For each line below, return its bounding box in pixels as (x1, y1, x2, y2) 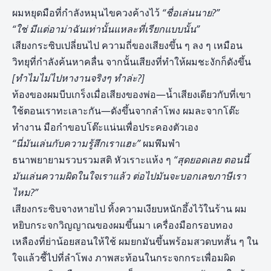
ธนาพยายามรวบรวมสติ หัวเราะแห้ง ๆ (12, 153, 174, 166)
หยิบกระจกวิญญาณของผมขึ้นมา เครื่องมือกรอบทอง (12, 218, 233, 232)
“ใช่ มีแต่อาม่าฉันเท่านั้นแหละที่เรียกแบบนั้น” (12, 22, 200, 36)
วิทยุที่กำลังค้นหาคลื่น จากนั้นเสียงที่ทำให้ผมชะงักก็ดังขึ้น (12, 55, 251, 68)
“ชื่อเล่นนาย (162, 6, 212, 19)
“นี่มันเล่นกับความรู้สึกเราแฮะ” (12, 137, 140, 150)
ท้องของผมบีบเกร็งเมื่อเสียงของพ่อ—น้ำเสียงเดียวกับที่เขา (12, 88, 251, 101)
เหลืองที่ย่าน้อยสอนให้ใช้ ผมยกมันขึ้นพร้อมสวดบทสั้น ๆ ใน (12, 235, 258, 248)
